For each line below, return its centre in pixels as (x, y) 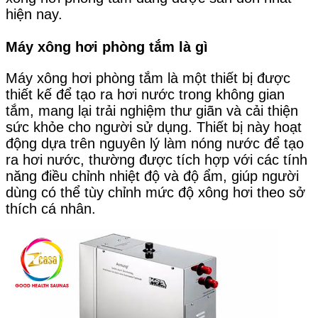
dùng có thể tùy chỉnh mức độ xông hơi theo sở (155, 192)
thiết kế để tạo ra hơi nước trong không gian (145, 94)
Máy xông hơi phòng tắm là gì (107, 46)
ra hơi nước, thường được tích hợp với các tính (157, 159)
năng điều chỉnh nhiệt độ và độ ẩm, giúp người (152, 176)
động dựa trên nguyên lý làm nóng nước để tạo (155, 143)
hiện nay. (34, 14)
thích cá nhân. (51, 208)
